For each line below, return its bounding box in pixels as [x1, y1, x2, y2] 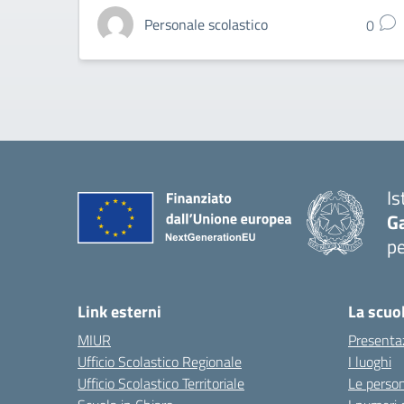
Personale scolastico [144, 14, 268, 35]
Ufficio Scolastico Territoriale [78, 372, 244, 394]
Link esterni [78, 299, 161, 324]
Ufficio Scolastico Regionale [78, 351, 242, 372]
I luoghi [348, 351, 391, 372]
